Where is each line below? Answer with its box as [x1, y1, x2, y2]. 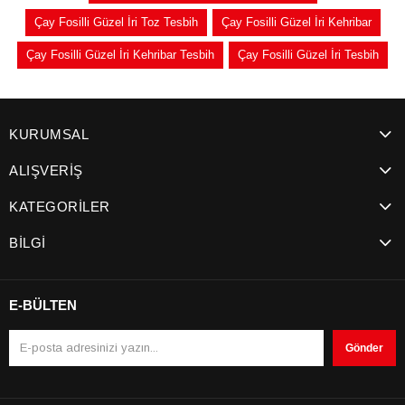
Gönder [345, 341, 383, 354]
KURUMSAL [9, 126, 89, 142]
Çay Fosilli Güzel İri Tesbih [238, 47, 379, 61]
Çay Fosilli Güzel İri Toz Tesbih [33, 14, 198, 29]
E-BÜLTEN [9, 297, 77, 313]
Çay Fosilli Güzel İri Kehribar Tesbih [26, 47, 214, 61]
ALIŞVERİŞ [9, 162, 83, 178]
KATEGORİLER [9, 198, 110, 214]
